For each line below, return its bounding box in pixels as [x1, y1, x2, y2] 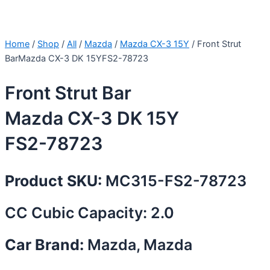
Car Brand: [5, 235, 87, 254]
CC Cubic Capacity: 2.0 [5, 204, 174, 222]
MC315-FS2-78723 [102, 172, 246, 190]
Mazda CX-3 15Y [120, 38, 189, 49]
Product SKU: [5, 172, 102, 190]
